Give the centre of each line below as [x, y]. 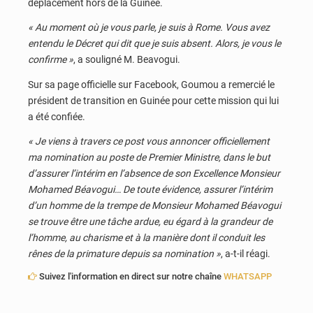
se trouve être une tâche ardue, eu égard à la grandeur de [150, 222]
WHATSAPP [248, 276]
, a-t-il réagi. [246, 254]
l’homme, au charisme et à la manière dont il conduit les [146, 238]
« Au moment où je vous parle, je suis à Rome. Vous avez [149, 28]
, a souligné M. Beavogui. [127, 60]
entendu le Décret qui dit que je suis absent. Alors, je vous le [154, 44]
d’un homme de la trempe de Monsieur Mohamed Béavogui [154, 206]
